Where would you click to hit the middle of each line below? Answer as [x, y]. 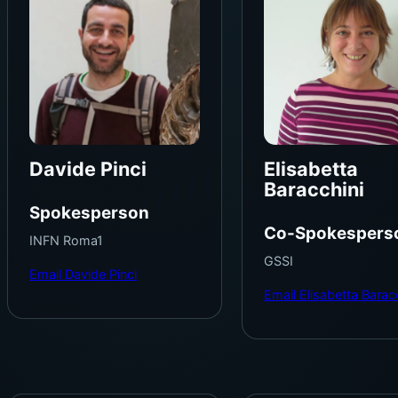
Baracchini [314, 190]
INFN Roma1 [66, 241]
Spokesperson [89, 212]
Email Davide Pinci [83, 274]
